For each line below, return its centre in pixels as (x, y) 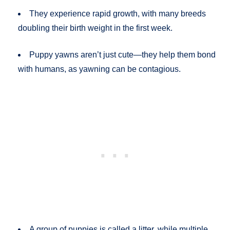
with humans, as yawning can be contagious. (99, 69)
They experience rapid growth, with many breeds (118, 14)
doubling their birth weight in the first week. (95, 28)
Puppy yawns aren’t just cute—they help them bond (122, 55)
